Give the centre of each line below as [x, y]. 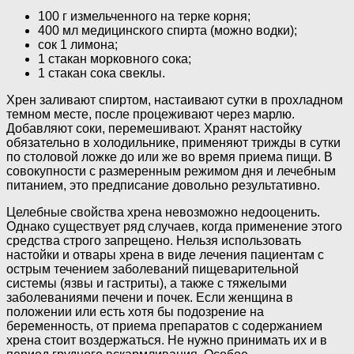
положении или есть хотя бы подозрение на [135, 312]
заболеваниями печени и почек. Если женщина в [150, 298]
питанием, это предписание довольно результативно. [163, 186]
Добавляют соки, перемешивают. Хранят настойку [154, 129]
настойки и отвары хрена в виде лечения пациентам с [165, 255]
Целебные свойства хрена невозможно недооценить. [163, 213]
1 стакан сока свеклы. [102, 73]
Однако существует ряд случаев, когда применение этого [174, 227]
